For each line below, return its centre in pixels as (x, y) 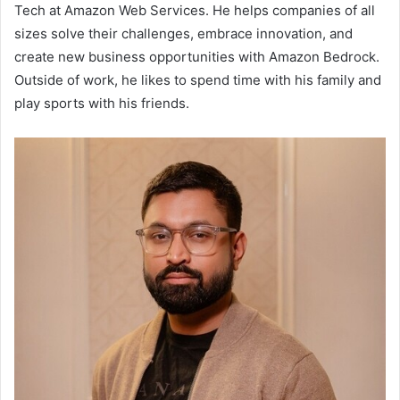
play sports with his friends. (102, 104)
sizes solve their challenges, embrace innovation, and (183, 34)
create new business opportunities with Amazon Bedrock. (197, 57)
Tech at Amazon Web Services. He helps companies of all (195, 11)
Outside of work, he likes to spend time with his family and (198, 80)
